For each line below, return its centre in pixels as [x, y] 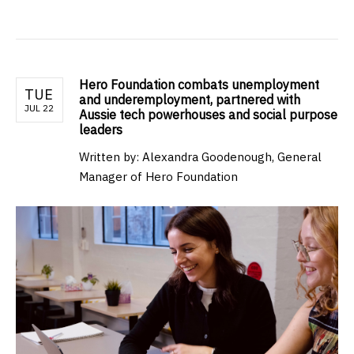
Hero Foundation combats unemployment [199, 85]
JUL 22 [39, 108]
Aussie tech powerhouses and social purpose [208, 115]
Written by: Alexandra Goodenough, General [200, 157]
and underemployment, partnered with [190, 100]
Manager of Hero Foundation [158, 177]
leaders [101, 130]
